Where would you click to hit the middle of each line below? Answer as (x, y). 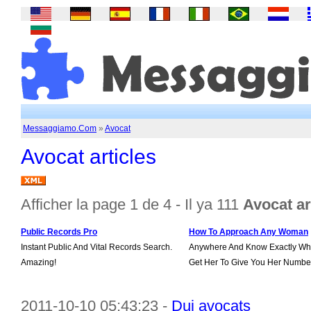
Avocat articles (89, 157)
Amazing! (39, 262)
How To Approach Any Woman (249, 232)
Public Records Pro (59, 232)
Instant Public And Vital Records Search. (96, 247)
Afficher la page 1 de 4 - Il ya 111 (132, 204)
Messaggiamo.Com (60, 128)
